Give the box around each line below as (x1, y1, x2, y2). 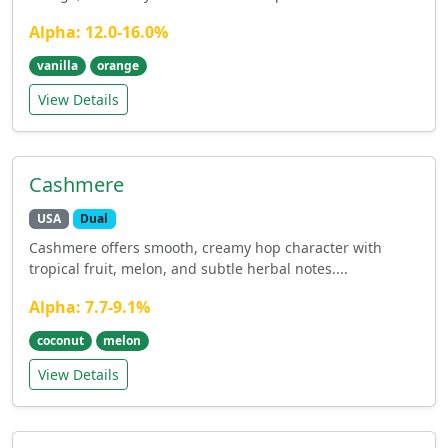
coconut (36, 332, 84, 350)
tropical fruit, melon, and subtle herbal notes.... (29, 259, 348, 279)
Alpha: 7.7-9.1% (29, 296, 150, 319)
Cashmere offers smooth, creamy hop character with (29, 238, 382, 258)
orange (97, 56, 140, 74)
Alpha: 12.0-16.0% (29, 20, 168, 43)
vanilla (36, 56, 78, 74)
